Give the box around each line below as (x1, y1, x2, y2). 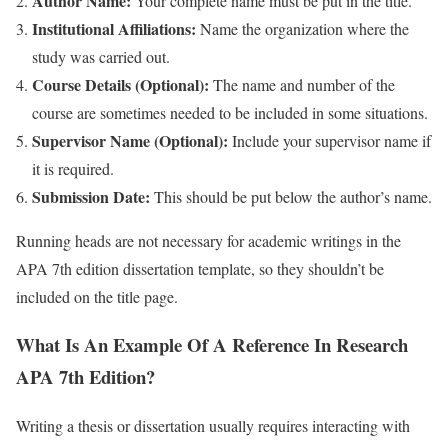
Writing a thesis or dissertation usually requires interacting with (16, 415, 410, 437)
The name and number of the (213, 73, 395, 95)
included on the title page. (16, 285, 178, 307)
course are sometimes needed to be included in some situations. (32, 101, 428, 123)
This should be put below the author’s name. (150, 185, 432, 207)
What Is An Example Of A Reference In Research (16, 331, 408, 359)
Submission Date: (32, 184, 150, 208)
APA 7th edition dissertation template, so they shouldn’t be (16, 257, 384, 279)
